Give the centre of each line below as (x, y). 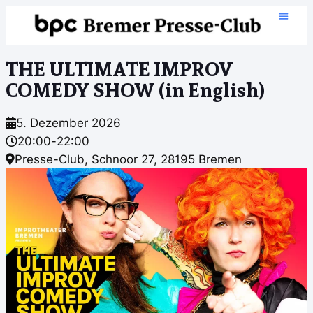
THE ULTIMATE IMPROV (119, 68)
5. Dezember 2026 (68, 123)
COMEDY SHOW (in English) (135, 89)
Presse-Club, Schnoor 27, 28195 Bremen (128, 159)
